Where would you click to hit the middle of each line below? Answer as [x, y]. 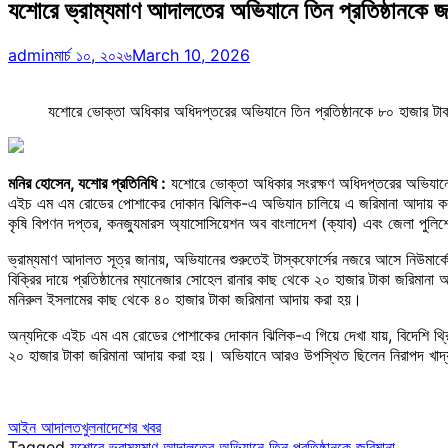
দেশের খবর [133, 426]
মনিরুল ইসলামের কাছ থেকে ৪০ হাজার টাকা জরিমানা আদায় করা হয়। [185, 298]
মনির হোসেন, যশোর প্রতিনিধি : [87, 182]
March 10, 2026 [191, 54]
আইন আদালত [44, 426]
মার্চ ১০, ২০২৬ [93, 54]
